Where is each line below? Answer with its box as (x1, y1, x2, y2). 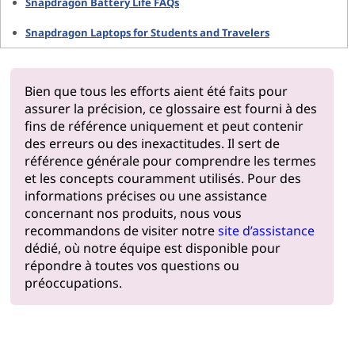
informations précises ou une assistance (24, 186, 267, 204)
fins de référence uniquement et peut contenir (24, 116, 303, 135)
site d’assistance (217, 221, 315, 239)
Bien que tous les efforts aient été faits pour (24, 82, 288, 100)
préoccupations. (24, 273, 122, 292)
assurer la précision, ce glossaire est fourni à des (24, 99, 317, 117)
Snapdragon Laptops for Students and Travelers (25, 25, 269, 40)
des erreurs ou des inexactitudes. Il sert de (24, 134, 280, 152)
